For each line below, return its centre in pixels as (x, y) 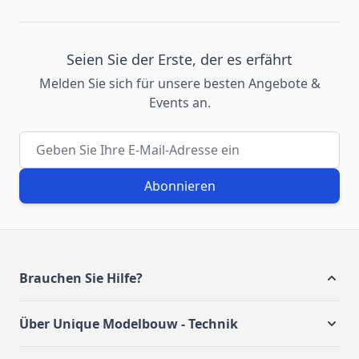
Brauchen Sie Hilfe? (81, 278)
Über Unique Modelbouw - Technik (129, 324)
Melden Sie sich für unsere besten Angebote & (179, 83)
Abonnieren (179, 186)
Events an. (179, 103)
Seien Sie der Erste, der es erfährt (179, 59)
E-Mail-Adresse (63, 140)
